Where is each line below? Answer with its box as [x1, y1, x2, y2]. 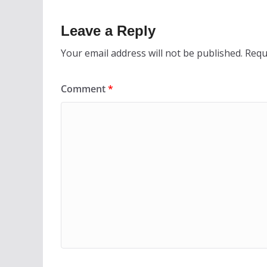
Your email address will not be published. [61, 46, 243, 60]
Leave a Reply [61, 23, 156, 39]
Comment [61, 82, 108, 96]
